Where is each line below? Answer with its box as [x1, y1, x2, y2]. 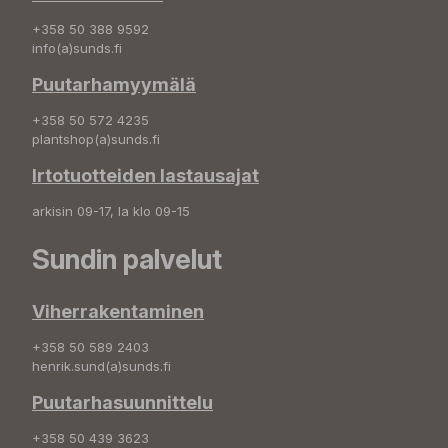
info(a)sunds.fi [32, 40, 122, 57]
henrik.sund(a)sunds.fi [32, 358, 171, 375]
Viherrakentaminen [32, 301, 204, 323]
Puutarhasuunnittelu [32, 392, 213, 414]
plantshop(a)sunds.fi [32, 131, 160, 148]
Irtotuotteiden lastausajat [32, 165, 259, 187]
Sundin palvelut [32, 243, 222, 277]
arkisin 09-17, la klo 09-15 [32, 203, 190, 220]
